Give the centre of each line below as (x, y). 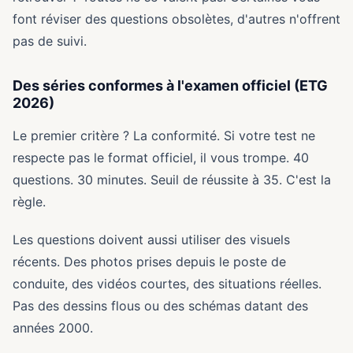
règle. (29, 202)
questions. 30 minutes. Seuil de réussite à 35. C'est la (172, 180)
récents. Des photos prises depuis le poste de (149, 262)
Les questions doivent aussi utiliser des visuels (151, 240)
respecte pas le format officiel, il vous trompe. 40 (161, 158)
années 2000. (53, 328)
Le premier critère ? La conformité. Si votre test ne (164, 136)
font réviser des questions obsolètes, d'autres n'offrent (176, 19)
